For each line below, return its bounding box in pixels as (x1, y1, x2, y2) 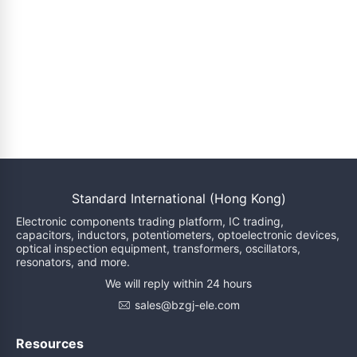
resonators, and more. (16, 255, 130, 269)
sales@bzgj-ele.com (134, 298, 240, 312)
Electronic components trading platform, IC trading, (16, 214, 284, 228)
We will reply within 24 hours (105, 277, 252, 290)
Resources (16, 335, 84, 351)
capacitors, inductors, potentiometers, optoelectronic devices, (16, 228, 339, 241)
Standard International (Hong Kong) (71, 190, 286, 206)
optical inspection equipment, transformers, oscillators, (16, 241, 300, 255)
